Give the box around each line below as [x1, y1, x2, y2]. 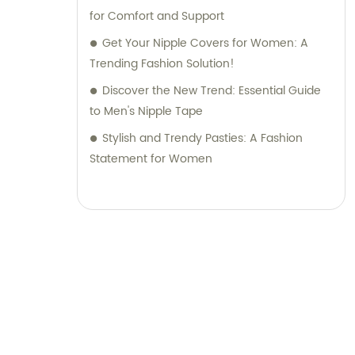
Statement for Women [90, 150, 212, 169]
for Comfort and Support [90, 7, 224, 26]
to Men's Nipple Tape [90, 102, 203, 121]
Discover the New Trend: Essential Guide [102, 82, 321, 101]
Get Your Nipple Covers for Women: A [102, 34, 308, 53]
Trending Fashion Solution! [90, 55, 235, 74]
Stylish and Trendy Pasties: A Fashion [102, 129, 303, 148]
